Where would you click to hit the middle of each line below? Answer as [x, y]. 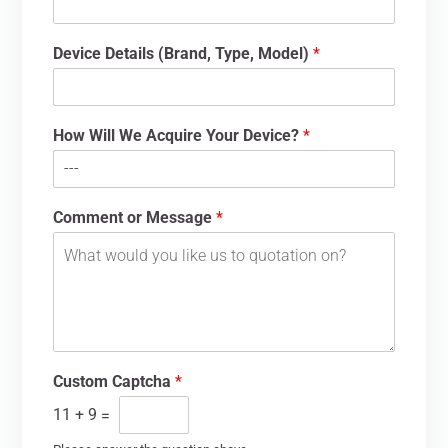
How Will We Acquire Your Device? [178, 135]
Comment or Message [135, 217]
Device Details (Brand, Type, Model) [183, 53]
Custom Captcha [114, 381]
